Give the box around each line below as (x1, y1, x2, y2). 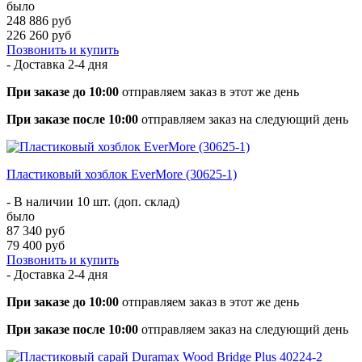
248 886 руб (6, 13, 71, 27)
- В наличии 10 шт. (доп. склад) (6, 194, 179, 208)
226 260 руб (6, 27, 71, 42)
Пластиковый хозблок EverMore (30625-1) (6, 166, 237, 181)
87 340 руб (6, 223, 65, 238)
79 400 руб (6, 238, 65, 252)
